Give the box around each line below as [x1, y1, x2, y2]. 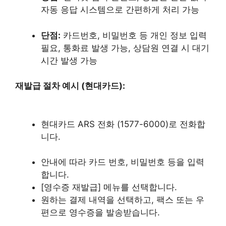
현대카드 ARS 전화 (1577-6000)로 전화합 [41, 119, 205, 129]
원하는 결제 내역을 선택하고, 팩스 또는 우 [41, 195, 204, 205]
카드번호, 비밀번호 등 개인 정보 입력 [61, 30, 207, 40]
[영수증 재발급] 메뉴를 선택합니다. [41, 182, 177, 192]
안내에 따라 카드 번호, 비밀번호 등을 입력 [41, 157, 204, 167]
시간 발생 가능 [41, 55, 97, 66]
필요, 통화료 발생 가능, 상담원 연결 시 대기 [41, 42, 209, 53]
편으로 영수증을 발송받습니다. [41, 207, 160, 217]
